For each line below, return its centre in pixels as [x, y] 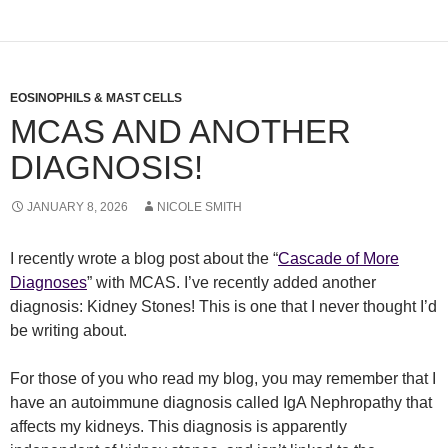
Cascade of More [338, 258]
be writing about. [68, 330]
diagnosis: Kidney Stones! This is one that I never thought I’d [223, 306]
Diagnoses [48, 282]
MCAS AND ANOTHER [180, 131]
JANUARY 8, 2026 [77, 207]
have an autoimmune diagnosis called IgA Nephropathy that [221, 402]
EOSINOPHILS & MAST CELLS [96, 98]
